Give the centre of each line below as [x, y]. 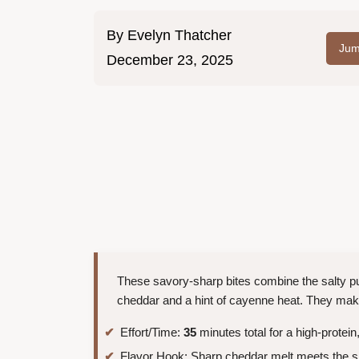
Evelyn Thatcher [179, 36]
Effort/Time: [152, 333]
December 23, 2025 [170, 61]
